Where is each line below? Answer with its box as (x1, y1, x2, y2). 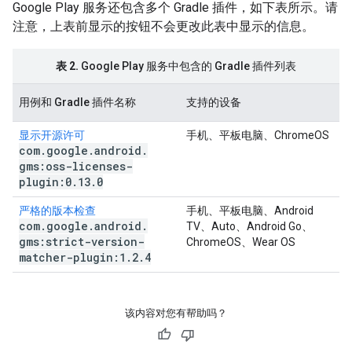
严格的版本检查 (19, 204, 96, 217)
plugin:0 (19, 174, 71, 189)
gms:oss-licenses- (19, 159, 133, 174)
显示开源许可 (19, 129, 85, 141)
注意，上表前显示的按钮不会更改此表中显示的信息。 (13, 19, 314, 34)
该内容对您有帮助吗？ (125, 307, 227, 319)
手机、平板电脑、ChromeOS (186, 129, 329, 141)
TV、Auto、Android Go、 (186, 220, 313, 233)
